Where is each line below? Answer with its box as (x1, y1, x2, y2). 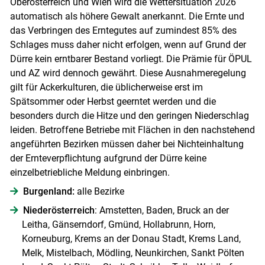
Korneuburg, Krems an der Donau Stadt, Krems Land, (21, 232, 241, 244)
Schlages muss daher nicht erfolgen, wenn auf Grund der (9, 38, 246, 50)
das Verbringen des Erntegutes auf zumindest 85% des (9, 24, 237, 36)
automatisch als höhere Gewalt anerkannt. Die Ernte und (9, 10, 244, 22)
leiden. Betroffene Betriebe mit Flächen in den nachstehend (9, 124, 255, 135)
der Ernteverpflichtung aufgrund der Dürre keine (9, 152, 206, 164)
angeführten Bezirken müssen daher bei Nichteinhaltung (9, 138, 244, 150)
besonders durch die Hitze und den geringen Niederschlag (9, 109, 249, 121)
